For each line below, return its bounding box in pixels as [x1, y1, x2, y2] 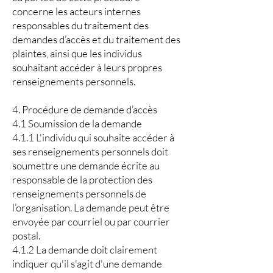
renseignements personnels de [12, 187, 146, 200]
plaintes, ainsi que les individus [12, 47, 142, 60]
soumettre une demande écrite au [12, 159, 160, 172]
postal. [12, 229, 40, 242]
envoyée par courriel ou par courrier [12, 215, 170, 228]
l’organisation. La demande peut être [12, 201, 169, 214]
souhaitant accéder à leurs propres [12, 61, 162, 74]
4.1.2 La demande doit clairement [12, 243, 157, 256]
